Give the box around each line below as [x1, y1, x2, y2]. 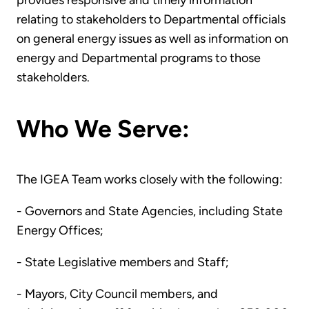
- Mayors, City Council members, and [17, 286, 218, 302]
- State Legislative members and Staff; [17, 255, 229, 270]
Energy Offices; [17, 223, 103, 239]
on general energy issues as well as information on [17, 31, 288, 47]
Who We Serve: [17, 113, 195, 143]
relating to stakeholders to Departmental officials [17, 12, 286, 28]
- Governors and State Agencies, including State [17, 203, 283, 219]
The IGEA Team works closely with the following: [17, 172, 283, 188]
